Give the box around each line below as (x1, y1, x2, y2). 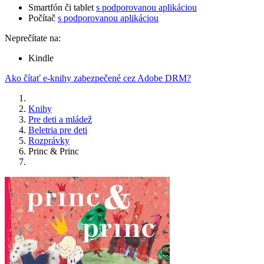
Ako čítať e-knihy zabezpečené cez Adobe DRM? (5, 73, 191, 84)
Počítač (28, 13, 58, 24)
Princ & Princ (28, 146, 79, 157)
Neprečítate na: (5, 33, 61, 44)
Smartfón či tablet (28, 2, 96, 13)
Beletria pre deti (28, 125, 87, 136)
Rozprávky (28, 136, 70, 146)
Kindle (28, 53, 54, 64)
